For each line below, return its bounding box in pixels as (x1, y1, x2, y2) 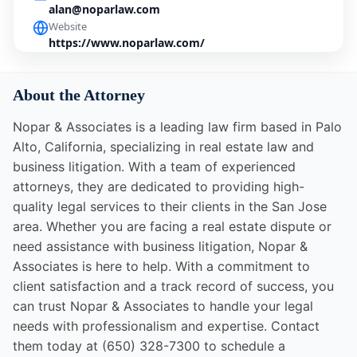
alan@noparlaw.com (49, 2, 160, 18)
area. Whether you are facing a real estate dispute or (13, 218, 331, 235)
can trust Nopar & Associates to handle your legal (13, 298, 313, 315)
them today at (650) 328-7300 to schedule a (13, 338, 285, 355)
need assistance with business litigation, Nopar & (13, 238, 308, 255)
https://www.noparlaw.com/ (49, 35, 205, 51)
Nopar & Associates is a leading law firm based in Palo (13, 119, 342, 135)
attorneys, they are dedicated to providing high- (13, 178, 304, 195)
